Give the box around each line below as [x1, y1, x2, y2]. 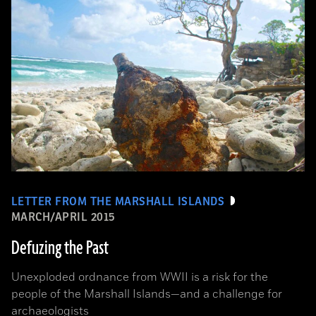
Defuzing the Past [11, 235, 109, 261]
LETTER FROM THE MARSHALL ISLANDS [11, 195, 225, 208]
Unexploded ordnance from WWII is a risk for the [11, 269, 268, 285]
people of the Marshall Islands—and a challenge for [11, 286, 282, 302]
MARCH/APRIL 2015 [11, 210, 116, 224]
